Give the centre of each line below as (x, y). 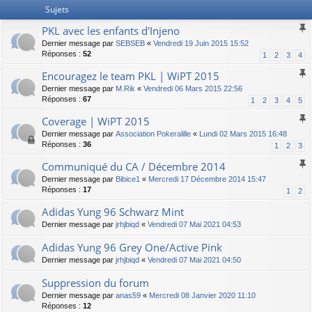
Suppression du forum (95, 283)
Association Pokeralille (153, 134)
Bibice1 (128, 179)
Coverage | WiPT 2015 (96, 122)
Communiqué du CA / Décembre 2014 (134, 167)
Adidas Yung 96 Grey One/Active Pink (132, 248)
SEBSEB (130, 44)
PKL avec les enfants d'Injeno (111, 31)
